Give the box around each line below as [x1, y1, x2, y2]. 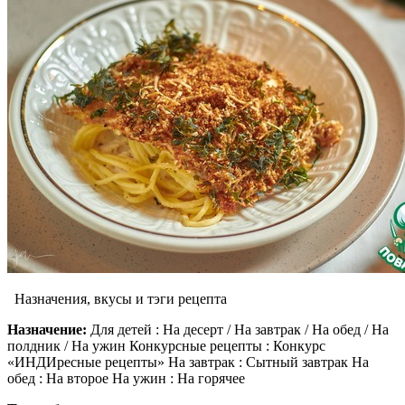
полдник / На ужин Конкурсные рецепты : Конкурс [7, 338, 325, 354]
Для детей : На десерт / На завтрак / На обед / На [87, 322, 389, 338]
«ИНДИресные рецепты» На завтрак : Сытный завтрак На [7, 354, 369, 371]
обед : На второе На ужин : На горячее [7, 371, 245, 387]
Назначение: [7, 322, 87, 338]
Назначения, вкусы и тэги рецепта [7, 291, 227, 307]
